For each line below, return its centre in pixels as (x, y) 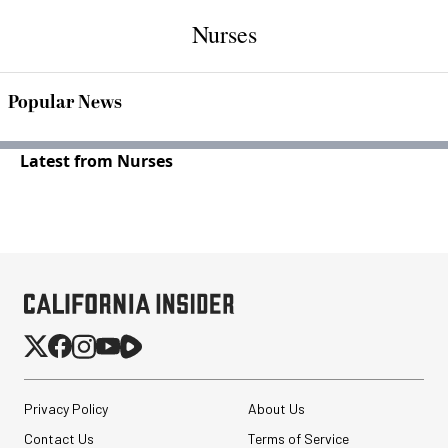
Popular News (65, 102)
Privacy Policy (66, 408)
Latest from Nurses (96, 161)
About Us (276, 408)
